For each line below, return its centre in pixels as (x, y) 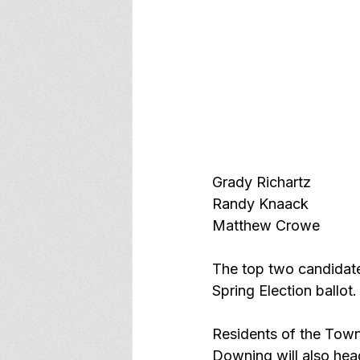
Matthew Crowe (268, 225)
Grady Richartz (262, 182)
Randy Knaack (260, 204)
